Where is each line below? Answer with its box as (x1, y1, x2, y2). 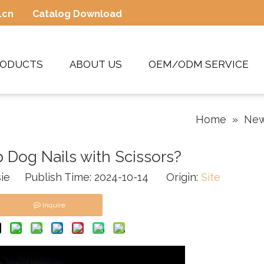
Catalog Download (32, 8, 122, 19)
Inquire (42, 201, 65, 209)
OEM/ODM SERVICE (148, 58, 249, 70)
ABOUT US (70, 58, 122, 70)
